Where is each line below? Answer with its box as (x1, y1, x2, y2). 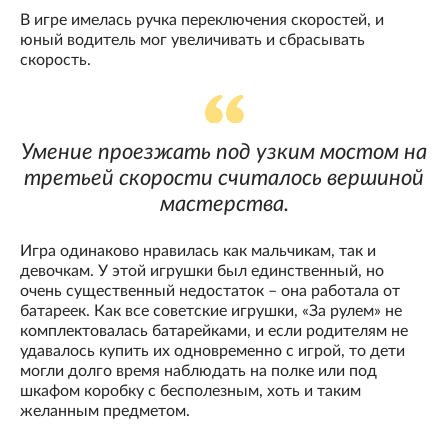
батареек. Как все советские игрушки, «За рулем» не (20, 303, 402, 320)
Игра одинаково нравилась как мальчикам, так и (20, 243, 376, 260)
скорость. (20, 52, 91, 69)
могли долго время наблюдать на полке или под (20, 363, 377, 380)
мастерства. (159, 193, 289, 216)
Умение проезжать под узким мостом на (21, 141, 427, 164)
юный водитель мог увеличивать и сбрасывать (20, 32, 365, 49)
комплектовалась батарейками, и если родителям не (20, 323, 408, 340)
